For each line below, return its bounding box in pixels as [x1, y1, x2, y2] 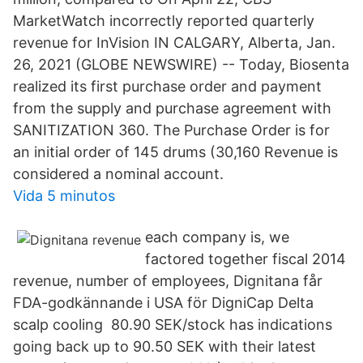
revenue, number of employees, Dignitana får [13, 272, 322, 289]
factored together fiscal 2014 [145, 250, 346, 267]
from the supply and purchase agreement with [13, 100, 331, 117]
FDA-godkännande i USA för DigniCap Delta [13, 294, 314, 311]
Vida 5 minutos [13, 187, 115, 204]
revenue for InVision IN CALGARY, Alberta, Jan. [13, 34, 335, 51]
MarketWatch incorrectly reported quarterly [13, 12, 314, 29]
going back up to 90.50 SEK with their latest [13, 338, 316, 355]
